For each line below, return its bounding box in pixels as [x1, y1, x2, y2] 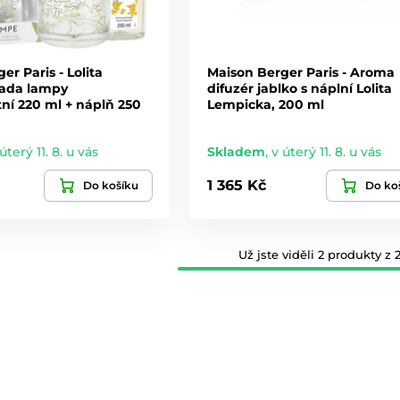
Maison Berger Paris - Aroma [206, 63, 395, 80]
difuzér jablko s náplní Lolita [206, 79, 392, 96]
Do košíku [82, 178, 138, 192]
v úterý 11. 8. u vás [271, 143, 381, 160]
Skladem [206, 143, 265, 160]
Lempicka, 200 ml [206, 96, 324, 112]
